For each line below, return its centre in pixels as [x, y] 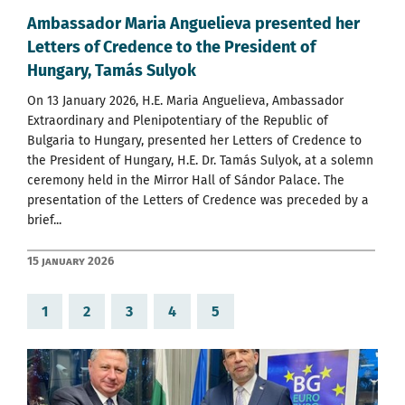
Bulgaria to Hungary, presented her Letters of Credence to [194, 140]
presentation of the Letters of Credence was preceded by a [198, 200]
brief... [44, 220]
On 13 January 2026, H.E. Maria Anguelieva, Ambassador [185, 100]
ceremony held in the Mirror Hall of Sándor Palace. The [186, 180]
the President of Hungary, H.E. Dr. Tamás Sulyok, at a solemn [200, 160]
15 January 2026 [71, 260]
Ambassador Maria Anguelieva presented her [193, 23]
